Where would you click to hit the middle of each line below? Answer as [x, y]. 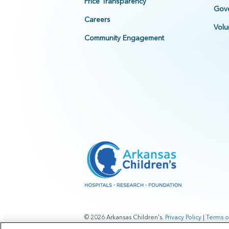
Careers [97, 20]
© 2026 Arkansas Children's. [124, 217]
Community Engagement [124, 38]
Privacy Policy [183, 217]
